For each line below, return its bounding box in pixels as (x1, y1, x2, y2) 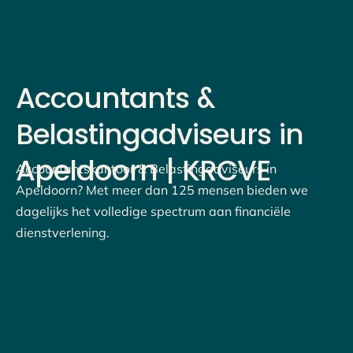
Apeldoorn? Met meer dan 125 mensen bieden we (16, 182, 308, 199)
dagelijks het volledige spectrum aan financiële (16, 203, 291, 220)
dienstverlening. (16, 225, 110, 241)
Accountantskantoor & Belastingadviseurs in (16, 161, 277, 177)
